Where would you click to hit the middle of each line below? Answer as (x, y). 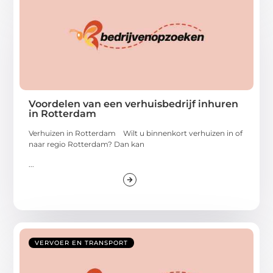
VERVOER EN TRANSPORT (82, 243)
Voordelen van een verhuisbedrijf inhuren (134, 104)
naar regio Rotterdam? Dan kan (87, 144)
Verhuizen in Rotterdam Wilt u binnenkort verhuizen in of (136, 133)
